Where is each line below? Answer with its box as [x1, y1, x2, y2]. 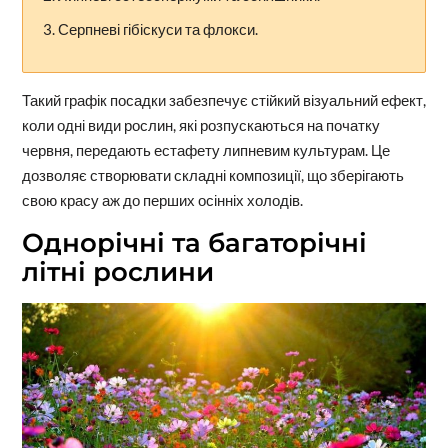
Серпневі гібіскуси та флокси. [57, 19, 258, 38]
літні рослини [21, 256, 214, 289]
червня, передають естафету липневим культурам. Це [21, 141, 390, 160]
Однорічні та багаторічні [21, 227, 367, 260]
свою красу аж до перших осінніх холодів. [21, 191, 303, 210]
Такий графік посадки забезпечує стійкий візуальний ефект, [21, 91, 426, 110]
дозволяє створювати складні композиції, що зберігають [21, 166, 404, 185]
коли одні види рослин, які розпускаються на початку [21, 116, 380, 135]
